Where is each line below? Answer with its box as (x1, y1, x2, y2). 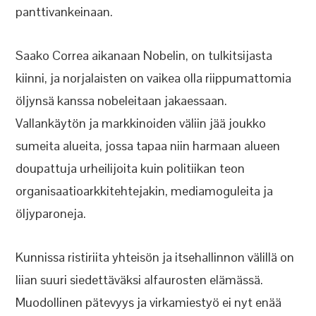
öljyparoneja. (16, 205, 87, 221)
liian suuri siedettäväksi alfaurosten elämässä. (16, 272, 264, 288)
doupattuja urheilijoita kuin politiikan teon (16, 160, 245, 176)
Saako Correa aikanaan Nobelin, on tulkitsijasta (16, 47, 273, 63)
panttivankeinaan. (16, 4, 114, 20)
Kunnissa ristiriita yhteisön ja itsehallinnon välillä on (16, 249, 295, 265)
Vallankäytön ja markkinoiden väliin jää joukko (16, 115, 267, 131)
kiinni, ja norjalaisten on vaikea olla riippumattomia (16, 70, 292, 86)
